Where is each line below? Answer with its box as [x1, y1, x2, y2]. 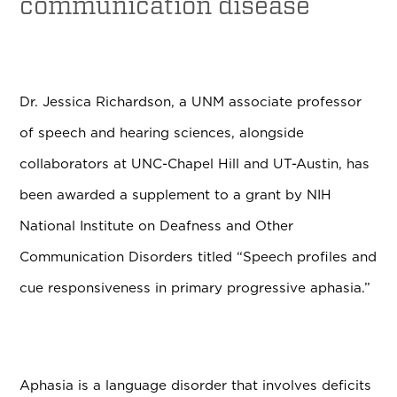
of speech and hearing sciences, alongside [19, 124, 305, 142]
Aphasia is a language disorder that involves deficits [19, 377, 372, 394]
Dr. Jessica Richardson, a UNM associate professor [19, 93, 362, 111]
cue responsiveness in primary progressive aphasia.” [19, 279, 376, 297]
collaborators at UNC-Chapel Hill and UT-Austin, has [19, 155, 370, 173]
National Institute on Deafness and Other [19, 217, 294, 235]
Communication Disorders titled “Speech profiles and [19, 248, 378, 266]
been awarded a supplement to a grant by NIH [19, 186, 332, 204]
